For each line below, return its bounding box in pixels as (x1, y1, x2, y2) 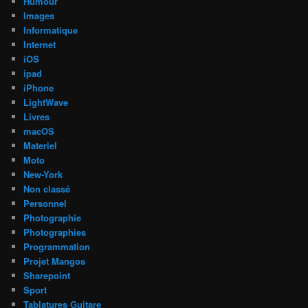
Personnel (23, 197, 67, 210)
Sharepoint (23, 269, 71, 283)
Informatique (23, 23, 78, 37)
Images (23, 9, 55, 23)
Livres (23, 110, 50, 124)
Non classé (23, 182, 71, 196)
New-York (23, 168, 63, 181)
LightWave (23, 96, 69, 109)
